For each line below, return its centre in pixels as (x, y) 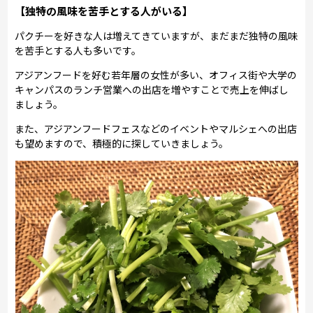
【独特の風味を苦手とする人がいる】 (104, 10)
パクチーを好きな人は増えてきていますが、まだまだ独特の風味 (156, 35)
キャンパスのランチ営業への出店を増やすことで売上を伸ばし (152, 89)
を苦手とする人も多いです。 (78, 50)
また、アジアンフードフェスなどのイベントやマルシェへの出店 (156, 128)
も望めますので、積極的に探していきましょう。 (122, 143)
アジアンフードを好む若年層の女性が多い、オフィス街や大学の (156, 74)
